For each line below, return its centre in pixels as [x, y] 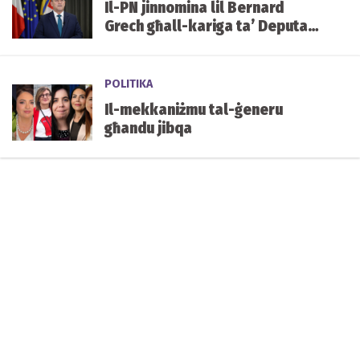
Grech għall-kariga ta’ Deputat [209, 26]
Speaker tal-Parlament [184, 44]
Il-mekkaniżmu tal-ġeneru [194, 109]
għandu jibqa [148, 128]
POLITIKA [129, 84]
